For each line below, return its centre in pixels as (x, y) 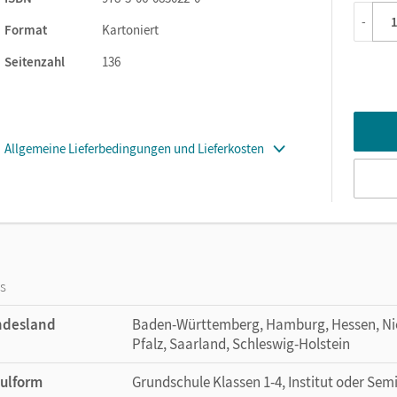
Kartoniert (130, 29)
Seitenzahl (35, 61)
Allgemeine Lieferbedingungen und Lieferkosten (134, 148)
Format (26, 29)
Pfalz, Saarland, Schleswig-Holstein (241, 343)
